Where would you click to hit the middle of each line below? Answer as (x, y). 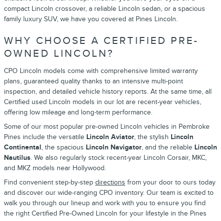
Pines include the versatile (45, 137)
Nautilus (17, 157)
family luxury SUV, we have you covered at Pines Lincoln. (91, 19)
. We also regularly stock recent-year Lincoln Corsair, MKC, (119, 157)
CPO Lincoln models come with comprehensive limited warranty (101, 71)
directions (110, 182)
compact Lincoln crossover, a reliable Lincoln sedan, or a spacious (105, 9)
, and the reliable (168, 147)
